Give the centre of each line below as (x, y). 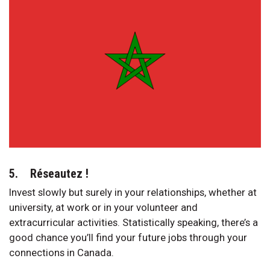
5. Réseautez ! (49, 174)
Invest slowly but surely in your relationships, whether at (133, 193)
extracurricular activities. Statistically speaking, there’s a (133, 223)
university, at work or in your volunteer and (103, 208)
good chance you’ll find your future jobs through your (128, 238)
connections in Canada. (61, 253)
